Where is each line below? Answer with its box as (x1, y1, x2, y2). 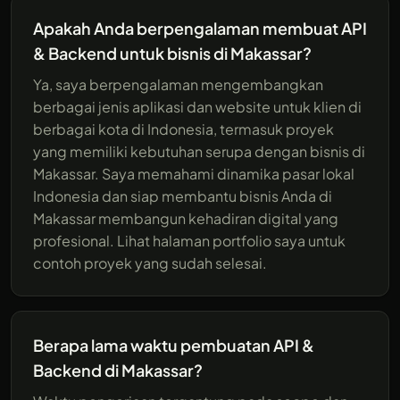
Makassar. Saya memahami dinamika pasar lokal (33, 163, 354, 183)
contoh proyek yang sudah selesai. (33, 253, 267, 272)
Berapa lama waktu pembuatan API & (33, 334, 314, 355)
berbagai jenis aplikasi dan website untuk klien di (33, 96, 362, 116)
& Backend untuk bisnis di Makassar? (33, 42, 312, 63)
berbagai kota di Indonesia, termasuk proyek (33, 119, 334, 138)
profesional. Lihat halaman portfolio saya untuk (33, 230, 346, 250)
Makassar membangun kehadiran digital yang (33, 208, 338, 228)
